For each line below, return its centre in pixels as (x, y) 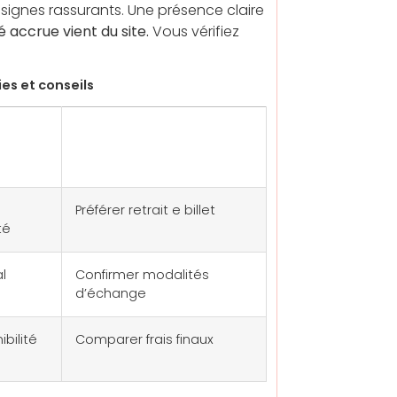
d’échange (111, 294)
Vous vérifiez (194, 31)
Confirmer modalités (142, 275)
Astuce (107, 134)
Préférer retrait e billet (145, 210)
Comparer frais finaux (144, 340)
